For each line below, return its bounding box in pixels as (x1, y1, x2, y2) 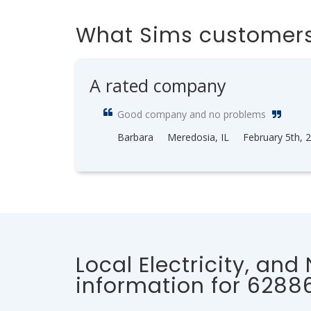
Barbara (117, 131, 153, 144)
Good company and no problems (117, 108, 266, 121)
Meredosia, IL (167, 131, 229, 144)
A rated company (90, 74, 226, 97)
